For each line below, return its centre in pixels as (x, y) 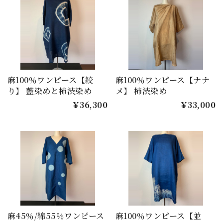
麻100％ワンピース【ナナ (163, 80)
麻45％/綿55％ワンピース (56, 216)
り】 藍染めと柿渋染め (50, 91)
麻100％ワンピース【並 (159, 216)
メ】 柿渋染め (141, 91)
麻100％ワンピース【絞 (51, 80)
